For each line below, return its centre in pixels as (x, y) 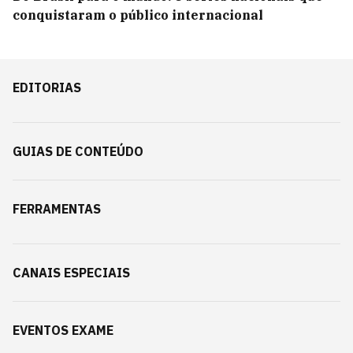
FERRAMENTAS (57, 209)
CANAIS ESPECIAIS (71, 273)
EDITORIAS (47, 87)
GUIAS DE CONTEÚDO (78, 151)
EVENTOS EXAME (63, 330)
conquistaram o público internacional (138, 15)
